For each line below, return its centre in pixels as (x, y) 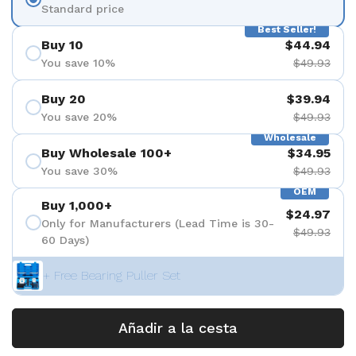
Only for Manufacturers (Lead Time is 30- (158, 223)
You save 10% (78, 62)
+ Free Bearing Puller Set (112, 275)
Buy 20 (64, 99)
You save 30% (79, 170)
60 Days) (65, 240)
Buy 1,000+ (77, 205)
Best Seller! (287, 29)
